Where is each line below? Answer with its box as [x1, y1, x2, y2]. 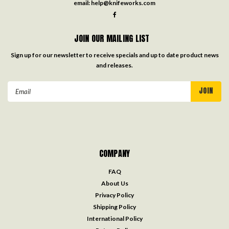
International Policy [86, 214, 143, 222]
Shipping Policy [93, 202, 136, 211]
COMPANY [99, 147, 130, 159]
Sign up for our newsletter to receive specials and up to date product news [10, 51, 219, 59]
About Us [101, 179, 128, 187]
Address [8, 93, 35, 102]
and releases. [96, 61, 133, 69]
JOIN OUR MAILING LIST [74, 32, 150, 44]
